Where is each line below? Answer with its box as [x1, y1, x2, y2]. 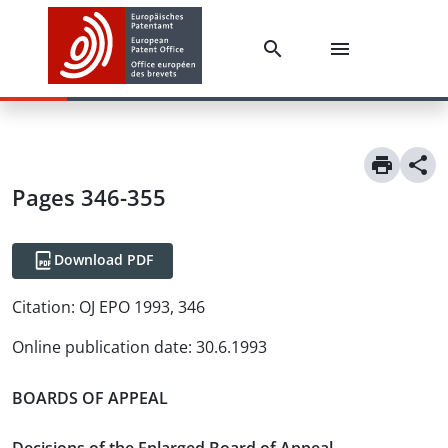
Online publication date [12, 336, 188, 358]
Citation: [12, 296, 75, 318]
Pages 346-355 [12, 182, 166, 212]
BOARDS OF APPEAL [12, 386, 168, 409]
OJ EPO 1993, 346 [79, 296, 205, 318]
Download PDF [54, 250, 153, 269]
